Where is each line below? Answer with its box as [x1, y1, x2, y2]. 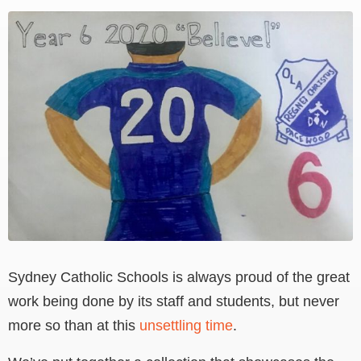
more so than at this [8, 317, 139, 334]
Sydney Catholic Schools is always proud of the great [8, 269, 350, 286]
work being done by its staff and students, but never [8, 293, 339, 310]
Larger [7, 38, 49, 55]
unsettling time [139, 317, 233, 334]
